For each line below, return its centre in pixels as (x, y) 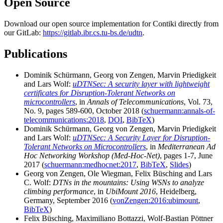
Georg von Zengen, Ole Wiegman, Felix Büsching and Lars (118, 173)
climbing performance (59, 191)
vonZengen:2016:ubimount (155, 200)
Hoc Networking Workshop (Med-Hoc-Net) (92, 155)
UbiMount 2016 (131, 191)
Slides (179, 164)
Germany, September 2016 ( (68, 200)
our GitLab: (23, 32)
